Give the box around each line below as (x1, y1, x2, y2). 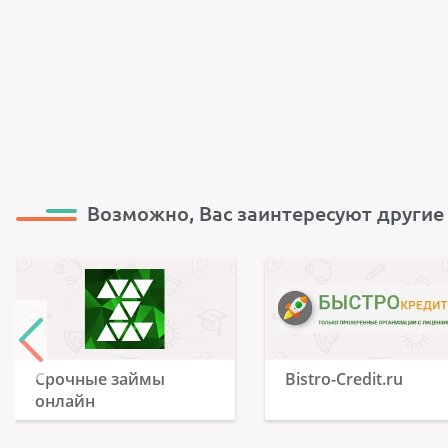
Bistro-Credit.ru (285, 368, 404, 390)
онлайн (35, 390, 95, 412)
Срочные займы (35, 368, 165, 390)
